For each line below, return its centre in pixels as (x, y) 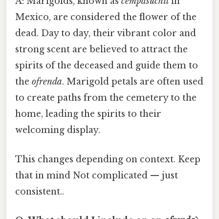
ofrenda (47, 82)
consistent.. (40, 191)
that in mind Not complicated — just (97, 175)
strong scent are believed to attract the (101, 50)
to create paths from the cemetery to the (106, 98)
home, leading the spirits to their (88, 114)
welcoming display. (58, 130)
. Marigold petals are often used (133, 82)
